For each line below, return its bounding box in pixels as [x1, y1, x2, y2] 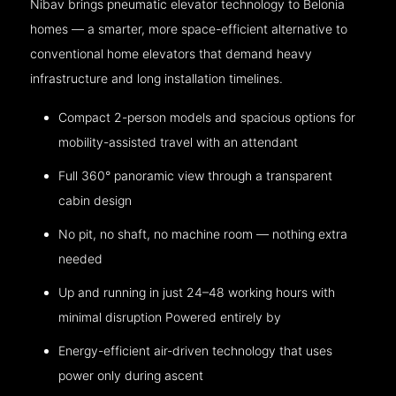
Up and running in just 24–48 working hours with [58, 284, 336, 300]
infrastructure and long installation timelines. [30, 70, 284, 86]
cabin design [58, 192, 133, 208]
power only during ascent [58, 367, 204, 383]
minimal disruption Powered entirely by [58, 308, 282, 324]
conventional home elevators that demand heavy [30, 45, 313, 61]
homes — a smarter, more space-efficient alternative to [30, 20, 348, 36]
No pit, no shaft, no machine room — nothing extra [58, 225, 348, 241]
